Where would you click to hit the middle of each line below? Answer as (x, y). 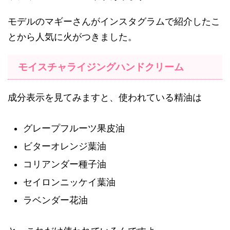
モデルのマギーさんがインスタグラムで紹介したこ (114, 22)
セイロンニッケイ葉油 (69, 183)
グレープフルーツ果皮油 (74, 129)
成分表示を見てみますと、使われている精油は (105, 98)
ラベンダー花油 (55, 200)
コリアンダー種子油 (65, 165)
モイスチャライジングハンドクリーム (101, 67)
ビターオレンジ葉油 (65, 147)
